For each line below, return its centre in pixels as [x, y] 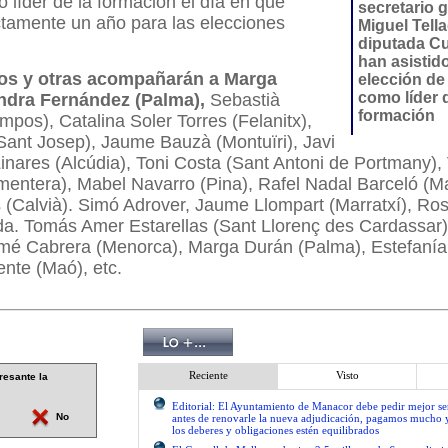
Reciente [208, 375]
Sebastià [245, 100]
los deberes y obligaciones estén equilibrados [275, 430]
